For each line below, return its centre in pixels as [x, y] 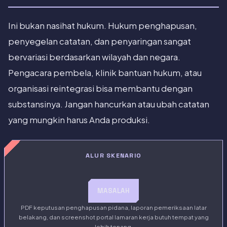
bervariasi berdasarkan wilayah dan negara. [94, 57]
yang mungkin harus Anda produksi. [79, 120]
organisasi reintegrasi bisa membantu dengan [100, 89]
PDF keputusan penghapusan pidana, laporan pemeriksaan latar [113, 208]
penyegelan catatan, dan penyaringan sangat [100, 42]
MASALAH [113, 191]
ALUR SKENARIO [113, 156]
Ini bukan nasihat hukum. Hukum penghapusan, [103, 26]
